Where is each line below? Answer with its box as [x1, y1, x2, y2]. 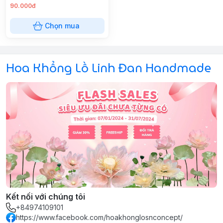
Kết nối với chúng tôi [6, 191, 85, 202]
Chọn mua [45, 21, 80, 30]
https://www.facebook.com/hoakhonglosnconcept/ [16, 213, 183, 222]
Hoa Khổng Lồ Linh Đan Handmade [6, 59, 211, 78]
